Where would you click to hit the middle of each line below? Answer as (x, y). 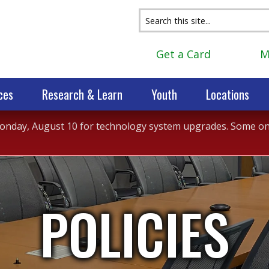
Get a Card (182, 54)
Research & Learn (82, 94)
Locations (228, 94)
